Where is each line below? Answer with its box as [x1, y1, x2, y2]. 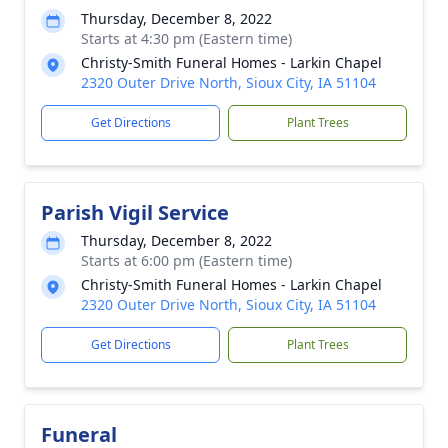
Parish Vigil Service [41, 199, 229, 226]
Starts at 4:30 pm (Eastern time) [81, 29, 292, 48]
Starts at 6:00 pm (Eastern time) [81, 251, 292, 270]
